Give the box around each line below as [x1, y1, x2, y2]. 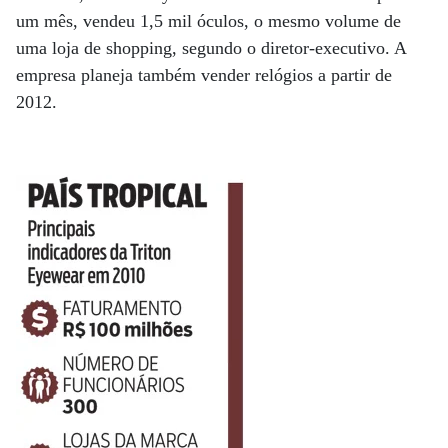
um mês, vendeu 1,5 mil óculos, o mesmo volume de [16, 10, 401, 31]
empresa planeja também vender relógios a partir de [16, 64, 392, 85]
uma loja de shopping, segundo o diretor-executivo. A [16, 37, 406, 58]
